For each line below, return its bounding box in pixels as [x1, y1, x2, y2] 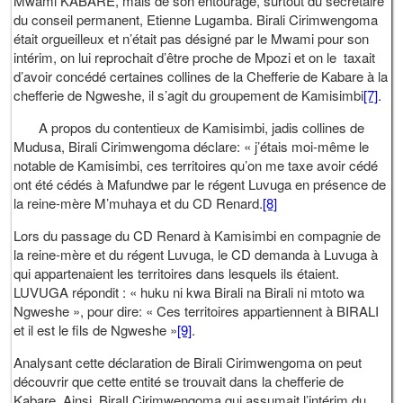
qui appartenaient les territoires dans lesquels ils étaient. [13, 263, 340, 282]
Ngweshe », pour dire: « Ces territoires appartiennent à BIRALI [13, 300, 380, 320]
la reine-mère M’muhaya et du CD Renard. [13, 193, 264, 212]
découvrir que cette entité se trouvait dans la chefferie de [13, 371, 345, 390]
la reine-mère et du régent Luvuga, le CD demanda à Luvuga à [13, 244, 379, 264]
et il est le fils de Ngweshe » [13, 319, 178, 339]
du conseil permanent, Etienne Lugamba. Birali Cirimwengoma [13, 9, 379, 29]
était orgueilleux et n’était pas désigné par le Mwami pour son [13, 28, 370, 48]
